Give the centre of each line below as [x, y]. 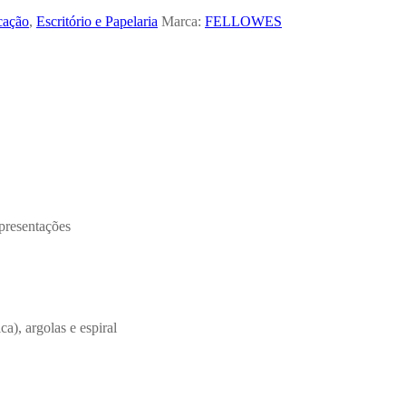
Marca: [183, 21]
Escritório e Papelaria [97, 21]
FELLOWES [243, 21]
